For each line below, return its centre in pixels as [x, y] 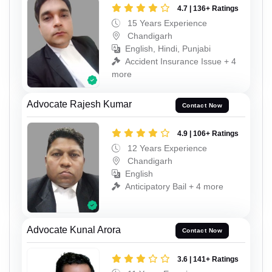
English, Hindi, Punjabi [168, 49]
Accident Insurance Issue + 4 [181, 62]
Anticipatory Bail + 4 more [174, 187]
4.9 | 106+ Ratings [208, 134]
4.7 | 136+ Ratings [208, 9]
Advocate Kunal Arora [74, 229]
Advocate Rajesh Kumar [79, 104]
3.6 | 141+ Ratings [208, 259]
